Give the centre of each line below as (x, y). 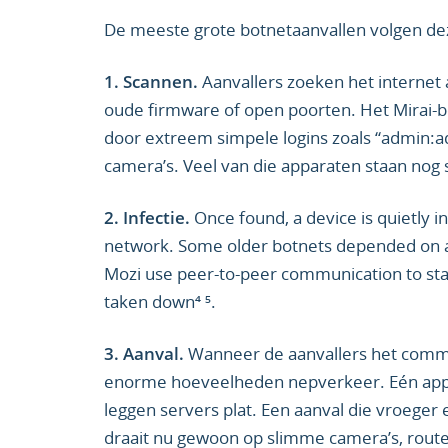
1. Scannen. (151, 81)
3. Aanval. (144, 353)
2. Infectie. (147, 217)
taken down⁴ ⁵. (160, 301)
